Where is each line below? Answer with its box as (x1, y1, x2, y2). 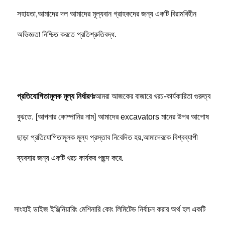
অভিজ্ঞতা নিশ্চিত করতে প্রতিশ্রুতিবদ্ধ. (17, 30, 117, 39)
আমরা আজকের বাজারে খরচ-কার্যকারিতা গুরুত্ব (94, 91, 210, 100)
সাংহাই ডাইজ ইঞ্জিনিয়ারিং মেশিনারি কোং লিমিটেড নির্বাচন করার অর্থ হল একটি (14, 204, 205, 213)
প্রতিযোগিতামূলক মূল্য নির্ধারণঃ (17, 91, 95, 100)
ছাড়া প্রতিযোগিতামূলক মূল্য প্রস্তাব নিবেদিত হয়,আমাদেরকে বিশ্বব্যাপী (17, 133, 198, 142)
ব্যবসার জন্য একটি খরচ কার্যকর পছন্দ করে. (17, 153, 124, 162)
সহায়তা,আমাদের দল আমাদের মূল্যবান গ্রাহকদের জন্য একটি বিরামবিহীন (17, 9, 196, 18)
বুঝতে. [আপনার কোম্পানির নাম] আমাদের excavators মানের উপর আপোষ (17, 112, 209, 121)
